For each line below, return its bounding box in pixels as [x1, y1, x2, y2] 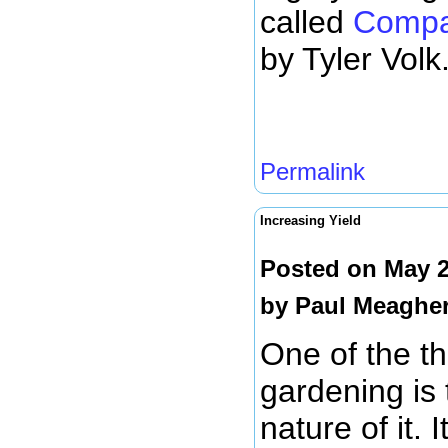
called [260, 3, 353, 40]
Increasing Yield [260, 213, 361, 229]
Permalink [260, 158, 365, 185]
